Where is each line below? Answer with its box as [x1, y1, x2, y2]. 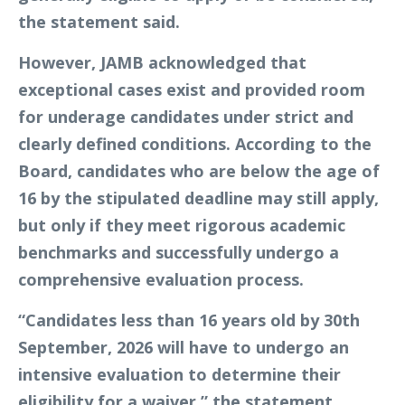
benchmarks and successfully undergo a [18, 241, 339, 264]
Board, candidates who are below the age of [18, 160, 380, 183]
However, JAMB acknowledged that [18, 52, 306, 74]
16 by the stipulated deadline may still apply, [18, 187, 379, 210]
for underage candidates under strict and [18, 106, 353, 128]
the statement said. [18, 11, 180, 33]
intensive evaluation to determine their [18, 363, 341, 386]
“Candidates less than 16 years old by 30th [18, 309, 360, 332]
